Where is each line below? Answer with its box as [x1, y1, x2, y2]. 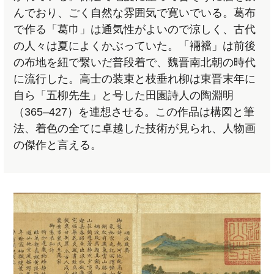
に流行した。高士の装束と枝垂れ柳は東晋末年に [13, 73, 256, 86]
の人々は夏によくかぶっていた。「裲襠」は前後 [13, 40, 256, 53]
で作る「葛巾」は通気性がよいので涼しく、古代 [13, 23, 256, 36]
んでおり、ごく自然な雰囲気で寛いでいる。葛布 [13, 7, 256, 20]
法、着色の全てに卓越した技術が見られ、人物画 [13, 122, 256, 135]
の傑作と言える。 [13, 139, 102, 152]
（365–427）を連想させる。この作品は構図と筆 [13, 106, 255, 119]
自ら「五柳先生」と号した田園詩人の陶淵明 [13, 89, 234, 102]
